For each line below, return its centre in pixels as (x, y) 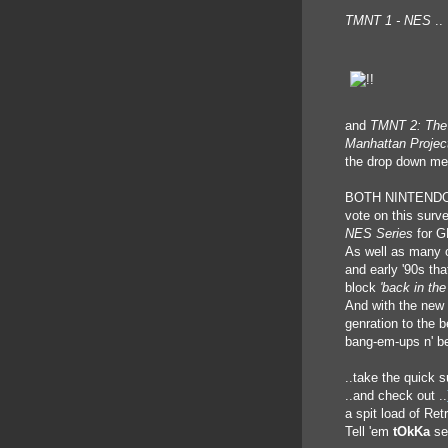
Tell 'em (369, 431)
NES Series (381, 233)
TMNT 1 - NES (390, 20)
